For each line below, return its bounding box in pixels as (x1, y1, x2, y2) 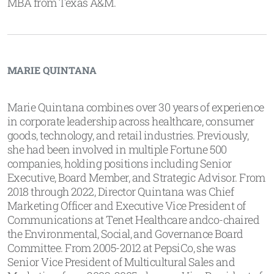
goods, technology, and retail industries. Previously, (7, 128, 249, 143)
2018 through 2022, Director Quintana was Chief (7, 184, 234, 199)
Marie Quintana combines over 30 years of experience (7, 100, 264, 114)
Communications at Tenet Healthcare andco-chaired (7, 212, 260, 227)
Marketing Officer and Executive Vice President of (7, 198, 246, 213)
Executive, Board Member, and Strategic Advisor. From (7, 170, 265, 185)
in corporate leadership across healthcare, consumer (7, 114, 254, 128)
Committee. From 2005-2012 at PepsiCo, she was (7, 240, 236, 255)
